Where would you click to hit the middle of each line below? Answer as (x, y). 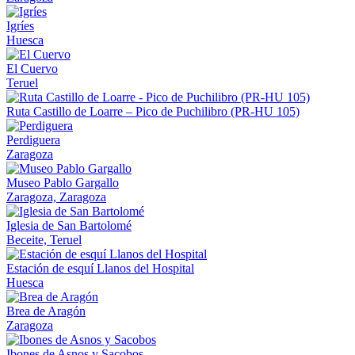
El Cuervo (32, 68)
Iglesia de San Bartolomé (69, 225)
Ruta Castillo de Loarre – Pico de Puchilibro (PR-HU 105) (153, 111)
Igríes (20, 25)
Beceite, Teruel (44, 239)
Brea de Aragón (46, 311)
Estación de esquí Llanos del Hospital (100, 268)
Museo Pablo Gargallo (63, 182)
